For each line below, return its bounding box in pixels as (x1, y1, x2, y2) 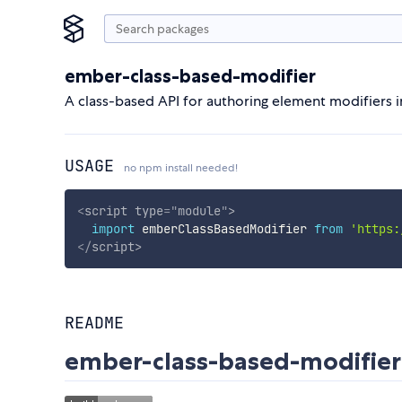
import (91, 220, 135, 237)
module (177, 202, 221, 219)
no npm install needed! (124, 161, 238, 175)
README (65, 312, 124, 334)
